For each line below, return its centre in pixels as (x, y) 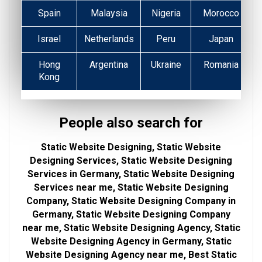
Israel (49, 39)
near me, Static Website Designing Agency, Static (131, 228)
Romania (221, 65)
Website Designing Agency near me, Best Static (131, 255)
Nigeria (166, 13)
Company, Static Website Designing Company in (131, 201)
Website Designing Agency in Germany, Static (131, 242)
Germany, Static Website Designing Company (131, 215)
